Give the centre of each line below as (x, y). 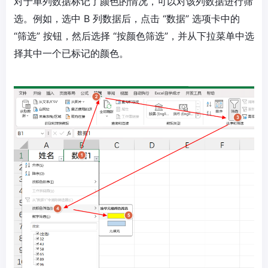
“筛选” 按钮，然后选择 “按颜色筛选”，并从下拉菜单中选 (134, 36)
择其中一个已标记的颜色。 (71, 54)
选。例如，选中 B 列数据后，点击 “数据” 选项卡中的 (127, 19)
